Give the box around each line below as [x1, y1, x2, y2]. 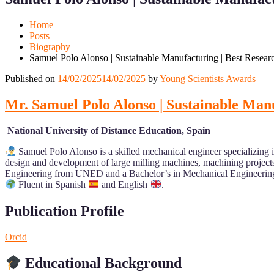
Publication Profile [5, 202, 124, 219]
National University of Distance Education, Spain [5, 125, 210, 136]
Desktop [21, 3, 51, 13]
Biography [29, 42, 70, 53]
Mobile [9, 3, 32, 13]
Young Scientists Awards [160, 73, 256, 84]
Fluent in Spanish [16, 179, 89, 190]
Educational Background [21, 255, 182, 272]
